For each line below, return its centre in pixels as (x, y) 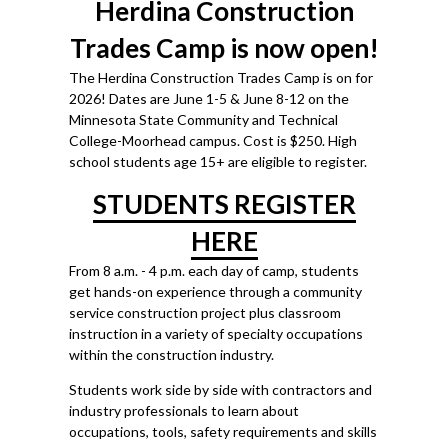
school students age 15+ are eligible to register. (218, 161)
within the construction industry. (171, 354)
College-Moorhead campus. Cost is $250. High (213, 140)
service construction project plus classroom (205, 312)
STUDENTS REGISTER (224, 204)
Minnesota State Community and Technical (203, 119)
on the (328, 98)
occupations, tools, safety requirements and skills (223, 431)
